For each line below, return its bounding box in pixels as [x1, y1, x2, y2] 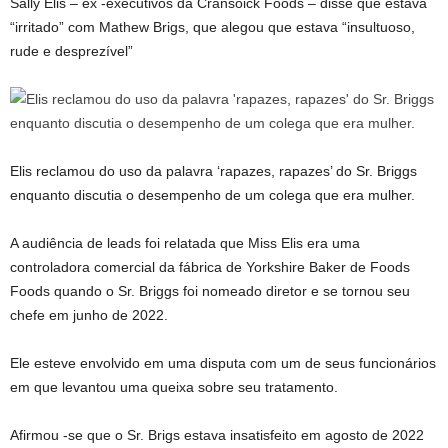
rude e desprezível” [10, 43, 133, 59]
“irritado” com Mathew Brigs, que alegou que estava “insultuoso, [10, 19, 415, 35]
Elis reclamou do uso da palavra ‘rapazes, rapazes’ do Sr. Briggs [10, 163, 417, 179]
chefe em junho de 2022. [10, 307, 168, 323]
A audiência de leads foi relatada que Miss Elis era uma [10, 235, 360, 251]
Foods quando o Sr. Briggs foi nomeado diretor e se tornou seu [10, 283, 410, 299]
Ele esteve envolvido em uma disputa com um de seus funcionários [10, 355, 436, 371]
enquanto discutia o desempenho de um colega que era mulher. [10, 187, 415, 203]
